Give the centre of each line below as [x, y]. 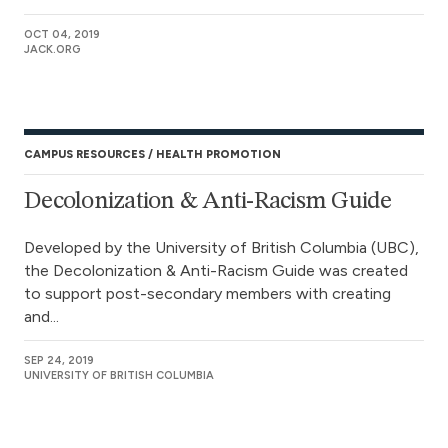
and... [41, 316]
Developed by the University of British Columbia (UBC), [221, 247]
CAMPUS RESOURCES [84, 154]
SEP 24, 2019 [59, 360]
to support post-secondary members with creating [207, 293]
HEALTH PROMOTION [218, 154]
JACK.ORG [52, 49]
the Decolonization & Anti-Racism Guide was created [216, 270]
